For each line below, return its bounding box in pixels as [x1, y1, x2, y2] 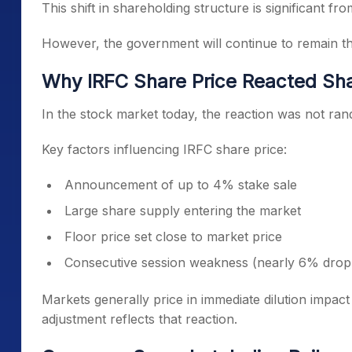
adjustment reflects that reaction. [42, 311, 237, 327]
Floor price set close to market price [64, 229, 282, 244]
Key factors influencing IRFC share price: [42, 141, 287, 157]
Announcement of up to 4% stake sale [64, 177, 297, 192]
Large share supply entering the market [64, 203, 301, 218]
